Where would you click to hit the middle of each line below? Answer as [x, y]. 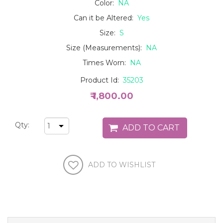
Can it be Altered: [105, 18]
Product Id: [101, 80]
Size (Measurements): [106, 48]
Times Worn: [106, 63]
